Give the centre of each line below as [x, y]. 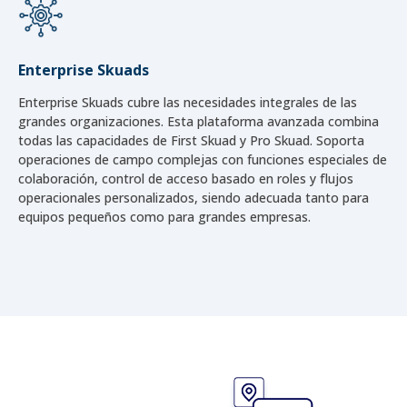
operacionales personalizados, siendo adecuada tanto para [194, 197]
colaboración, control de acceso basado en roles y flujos [186, 178]
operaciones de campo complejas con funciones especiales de [203, 159]
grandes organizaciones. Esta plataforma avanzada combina [199, 121]
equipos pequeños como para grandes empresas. [164, 216]
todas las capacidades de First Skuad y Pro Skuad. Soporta [191, 140]
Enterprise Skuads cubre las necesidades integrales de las [188, 102]
